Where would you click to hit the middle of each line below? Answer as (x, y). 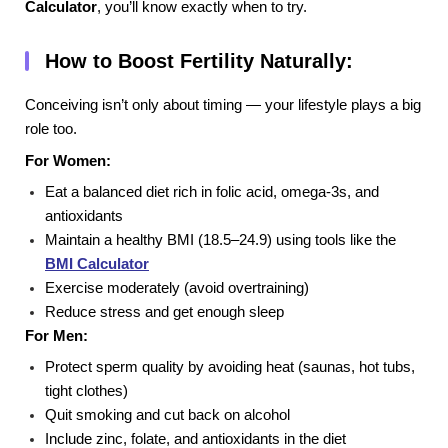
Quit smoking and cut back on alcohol (167, 415)
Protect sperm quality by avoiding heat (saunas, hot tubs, (230, 367)
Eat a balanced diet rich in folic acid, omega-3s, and (212, 191)
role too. (51, 129)
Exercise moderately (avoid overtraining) (177, 287)
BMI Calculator (97, 263)
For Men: (56, 335)
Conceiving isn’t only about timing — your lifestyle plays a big (223, 105)
